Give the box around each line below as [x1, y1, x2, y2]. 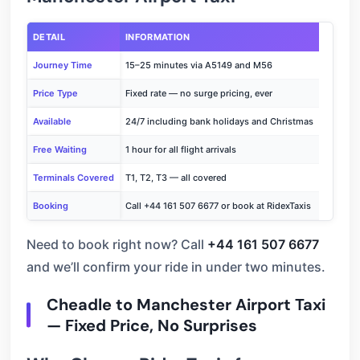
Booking [33, 200, 68, 211]
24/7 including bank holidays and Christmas [125, 116, 313, 127]
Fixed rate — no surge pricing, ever [125, 88, 272, 99]
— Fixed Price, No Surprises [47, 315, 257, 336]
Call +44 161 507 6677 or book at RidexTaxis [125, 200, 311, 211]
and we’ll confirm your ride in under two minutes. [27, 259, 325, 275]
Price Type [33, 88, 78, 99]
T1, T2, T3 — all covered [125, 172, 227, 183]
